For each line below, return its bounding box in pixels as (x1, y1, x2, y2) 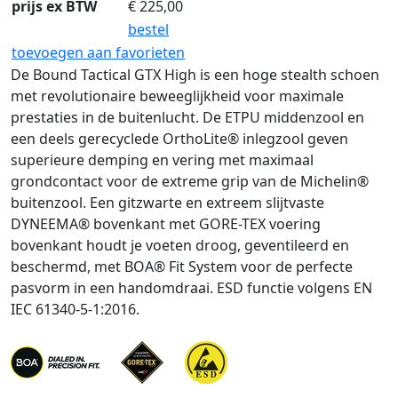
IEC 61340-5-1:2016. (11, 299, 139, 319)
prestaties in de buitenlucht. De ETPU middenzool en (11, 107, 364, 127)
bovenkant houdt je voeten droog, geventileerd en (11, 235, 349, 255)
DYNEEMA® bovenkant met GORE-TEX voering (11, 214, 321, 234)
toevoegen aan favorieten (12, 43, 185, 62)
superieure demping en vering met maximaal (11, 150, 314, 170)
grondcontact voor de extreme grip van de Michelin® (11, 171, 369, 191)
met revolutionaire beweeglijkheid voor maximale (11, 86, 344, 106)
